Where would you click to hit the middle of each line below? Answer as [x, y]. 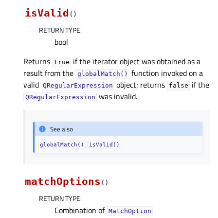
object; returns [141, 85]
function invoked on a [166, 73]
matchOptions [63, 182]
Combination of [81, 210]
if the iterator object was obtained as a [136, 62]
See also [62, 129]
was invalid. [117, 97]
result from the [49, 73]
